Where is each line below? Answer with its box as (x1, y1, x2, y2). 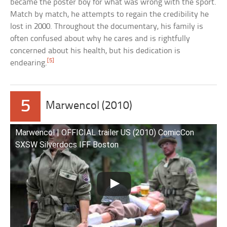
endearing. (10, 59, 48, 68)
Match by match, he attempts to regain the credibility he (10, 10, 209, 19)
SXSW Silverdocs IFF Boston (15, 140, 119, 150)
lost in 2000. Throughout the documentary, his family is (10, 22, 204, 31)
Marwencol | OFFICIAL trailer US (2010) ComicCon (15, 128, 195, 138)
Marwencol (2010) (46, 100, 133, 112)
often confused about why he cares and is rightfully (10, 34, 191, 44)
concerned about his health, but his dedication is (10, 47, 181, 56)
